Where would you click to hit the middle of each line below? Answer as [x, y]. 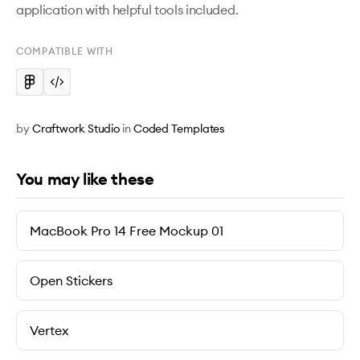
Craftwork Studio [76, 129]
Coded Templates [179, 129]
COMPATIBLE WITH [65, 51]
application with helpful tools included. [129, 10]
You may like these [85, 179]
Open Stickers [71, 280]
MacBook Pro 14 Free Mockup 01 [127, 231]
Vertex [49, 330]
